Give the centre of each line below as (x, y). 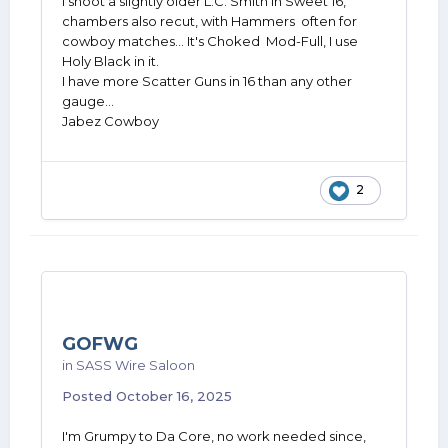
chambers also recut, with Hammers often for (209, 21)
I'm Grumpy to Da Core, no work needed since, (215, 436)
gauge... (88, 101)
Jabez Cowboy (110, 121)
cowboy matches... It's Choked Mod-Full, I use (210, 41)
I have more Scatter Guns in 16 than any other (207, 81)
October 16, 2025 (174, 396)
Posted (89, 396)
